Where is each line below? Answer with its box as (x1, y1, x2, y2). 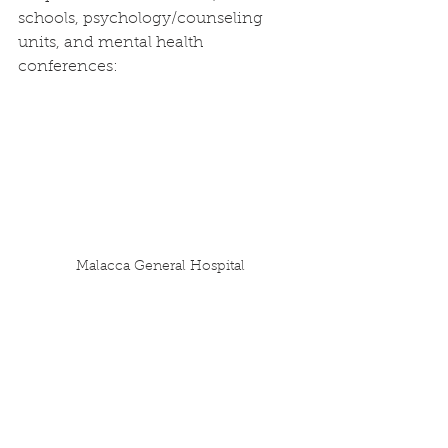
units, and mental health (18, 35, 207, 51)
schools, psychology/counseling (18, 11, 267, 27)
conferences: (18, 59, 118, 75)
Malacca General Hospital (76, 260, 245, 275)
